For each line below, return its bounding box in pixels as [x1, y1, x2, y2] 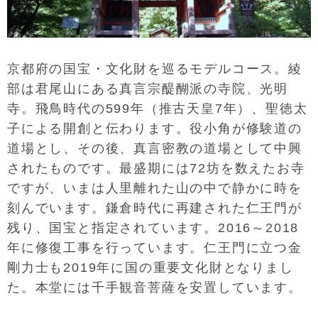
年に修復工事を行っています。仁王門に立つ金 [7, 240, 302, 255]
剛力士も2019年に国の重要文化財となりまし [7, 260, 294, 275]
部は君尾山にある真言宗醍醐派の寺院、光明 [7, 81, 288, 96]
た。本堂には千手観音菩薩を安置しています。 [7, 280, 302, 295]
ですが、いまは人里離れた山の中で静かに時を [7, 180, 302, 195]
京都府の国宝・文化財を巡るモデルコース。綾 [7, 61, 302, 76]
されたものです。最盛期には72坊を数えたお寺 [7, 160, 305, 175]
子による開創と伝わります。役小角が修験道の [7, 121, 302, 136]
